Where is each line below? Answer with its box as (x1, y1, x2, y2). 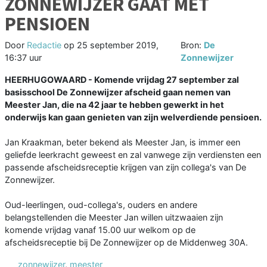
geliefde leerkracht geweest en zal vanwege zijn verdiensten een (5, 150, 261, 160)
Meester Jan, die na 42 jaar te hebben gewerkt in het (5, 100, 224, 110)
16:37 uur (5, 52, 42, 63)
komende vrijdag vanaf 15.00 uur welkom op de (5, 225, 195, 235)
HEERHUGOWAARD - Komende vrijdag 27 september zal (5, 74, 239, 85)
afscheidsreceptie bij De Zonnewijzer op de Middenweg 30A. (5, 237, 248, 248)
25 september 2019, (77, 40, 159, 51)
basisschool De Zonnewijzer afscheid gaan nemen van (5, 87, 231, 98)
